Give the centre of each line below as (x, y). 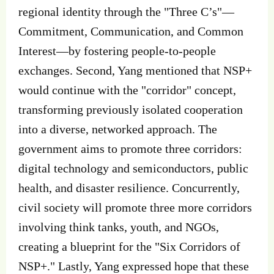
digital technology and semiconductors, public (133, 168)
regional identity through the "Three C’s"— (126, 11)
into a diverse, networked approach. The (118, 129)
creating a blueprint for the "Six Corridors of (129, 246)
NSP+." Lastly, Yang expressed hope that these (134, 266)
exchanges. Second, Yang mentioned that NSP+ (135, 70)
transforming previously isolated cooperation (131, 109)
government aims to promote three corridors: (130, 148)
